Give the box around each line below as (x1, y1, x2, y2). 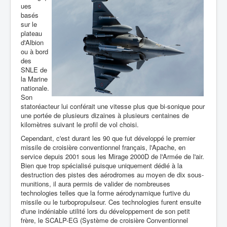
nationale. (21, 83, 49, 93)
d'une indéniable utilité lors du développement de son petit (21, 206, 190, 216)
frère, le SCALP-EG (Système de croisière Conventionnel (21, 215, 188, 225)
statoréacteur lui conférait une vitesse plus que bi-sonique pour (21, 101, 205, 111)
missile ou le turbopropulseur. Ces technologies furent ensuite (21, 197, 201, 207)
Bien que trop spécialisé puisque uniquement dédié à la (21, 161, 182, 170)
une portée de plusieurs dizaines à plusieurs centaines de (21, 110, 189, 120)
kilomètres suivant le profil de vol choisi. (21, 120, 139, 129)
